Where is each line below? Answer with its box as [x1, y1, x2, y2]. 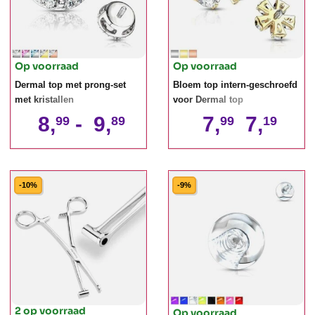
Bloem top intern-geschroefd [173, 79, 297, 91]
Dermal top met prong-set [15, 79, 126, 91]
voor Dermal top [173, 94, 243, 105]
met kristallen [15, 94, 74, 105]
